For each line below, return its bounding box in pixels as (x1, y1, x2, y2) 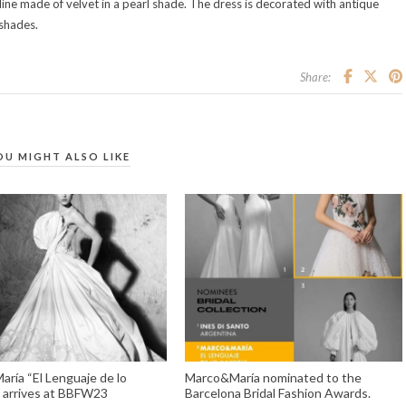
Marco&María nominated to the (185, 369, 362, 385)
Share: (299, 70, 331, 85)
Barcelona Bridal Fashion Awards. (185, 384, 371, 401)
